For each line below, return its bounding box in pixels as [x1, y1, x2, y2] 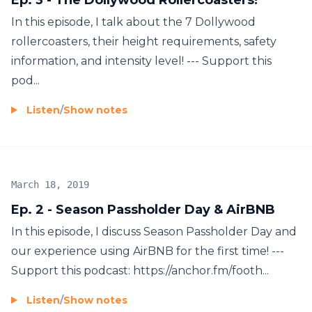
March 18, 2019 [11, 178, 89, 190]
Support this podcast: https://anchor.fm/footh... [11, 263, 269, 277]
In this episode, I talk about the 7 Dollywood [11, 15, 256, 29]
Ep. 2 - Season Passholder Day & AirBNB [11, 201, 275, 217]
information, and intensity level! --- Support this [11, 54, 272, 68]
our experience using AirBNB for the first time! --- [11, 244, 284, 258]
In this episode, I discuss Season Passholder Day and [11, 224, 297, 238]
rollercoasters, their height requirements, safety [11, 34, 276, 48]
